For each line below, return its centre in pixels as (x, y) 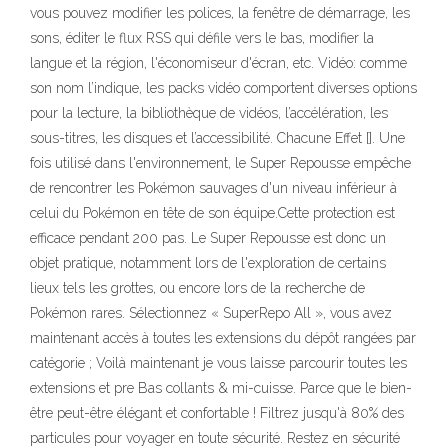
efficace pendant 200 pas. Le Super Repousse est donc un (208, 238)
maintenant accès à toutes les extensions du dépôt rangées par (223, 338)
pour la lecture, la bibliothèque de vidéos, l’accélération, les (209, 113)
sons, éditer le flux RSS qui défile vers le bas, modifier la (202, 38)
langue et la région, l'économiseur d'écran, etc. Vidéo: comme (218, 63)
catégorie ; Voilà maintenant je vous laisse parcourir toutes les (218, 363)
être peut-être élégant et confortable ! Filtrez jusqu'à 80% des (217, 413)
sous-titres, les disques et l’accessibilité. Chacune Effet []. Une (217, 138)
